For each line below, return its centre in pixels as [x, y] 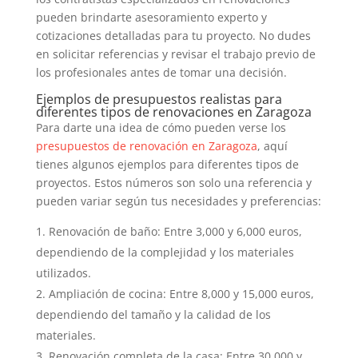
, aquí [272, 146]
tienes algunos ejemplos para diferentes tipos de [167, 164]
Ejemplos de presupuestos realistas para [159, 99]
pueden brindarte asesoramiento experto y [151, 17]
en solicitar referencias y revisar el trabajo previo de [175, 54]
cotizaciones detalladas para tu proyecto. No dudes [173, 36]
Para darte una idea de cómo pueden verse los [161, 127]
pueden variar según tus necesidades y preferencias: [178, 201]
